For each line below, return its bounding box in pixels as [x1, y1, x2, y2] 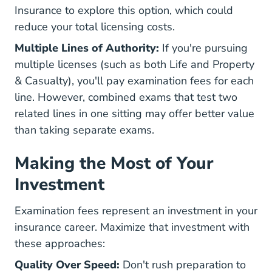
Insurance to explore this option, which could [15, 3, 233, 18]
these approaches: [15, 236, 105, 251]
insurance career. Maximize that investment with [15, 220, 250, 234]
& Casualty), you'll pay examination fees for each [15, 73, 254, 88]
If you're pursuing [159, 41, 248, 55]
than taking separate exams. [15, 123, 154, 137]
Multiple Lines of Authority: [15, 41, 159, 55]
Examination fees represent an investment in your [15, 203, 257, 218]
